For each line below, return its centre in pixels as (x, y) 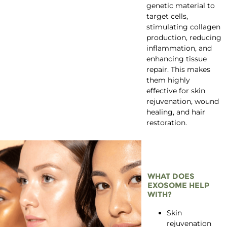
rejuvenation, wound (182, 101)
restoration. (166, 122)
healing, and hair (176, 112)
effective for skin (176, 90)
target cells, (167, 16)
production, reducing (184, 37)
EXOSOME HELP (178, 185)
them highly (168, 80)
